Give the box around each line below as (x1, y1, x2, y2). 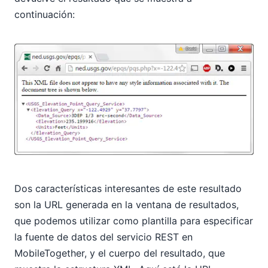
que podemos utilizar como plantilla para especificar (14, 215, 253, 227)
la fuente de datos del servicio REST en (14, 231, 193, 243)
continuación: (14, 8, 75, 20)
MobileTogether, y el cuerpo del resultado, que (14, 247, 225, 260)
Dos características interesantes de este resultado (14, 182, 242, 195)
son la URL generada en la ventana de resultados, (14, 199, 239, 211)
